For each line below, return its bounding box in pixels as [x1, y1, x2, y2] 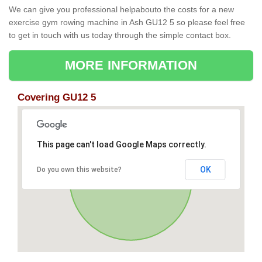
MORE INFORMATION [65, 58, 197, 73]
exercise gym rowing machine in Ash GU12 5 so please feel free [9, 18, 245, 27]
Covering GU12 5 [18, 92, 96, 104]
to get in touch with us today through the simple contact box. [9, 30, 231, 40]
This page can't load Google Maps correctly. [36, 140, 206, 150]
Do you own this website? [36, 166, 122, 174]
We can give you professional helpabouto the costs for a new [9, 5, 234, 15]
